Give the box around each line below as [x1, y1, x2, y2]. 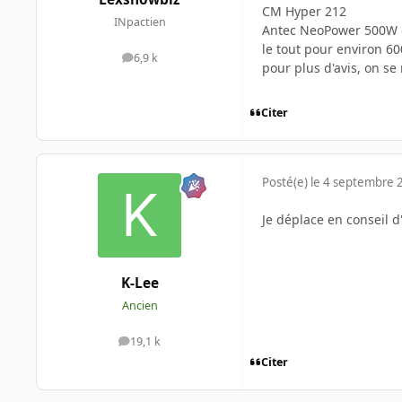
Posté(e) [262, 174, 310, 191]
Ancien [121, 297, 158, 313]
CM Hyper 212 [262, 3, 346, 21]
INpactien [113, 13, 166, 30]
